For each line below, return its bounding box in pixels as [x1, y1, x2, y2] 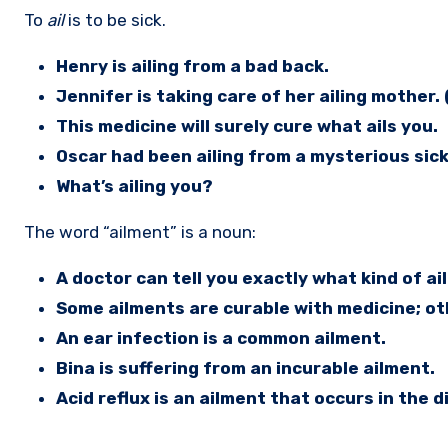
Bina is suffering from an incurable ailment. [56, 357, 435, 378]
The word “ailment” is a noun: [24, 221, 256, 242]
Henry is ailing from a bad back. [56, 55, 329, 76]
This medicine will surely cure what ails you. [56, 115, 438, 136]
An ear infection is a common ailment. [56, 327, 386, 348]
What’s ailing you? [56, 175, 213, 196]
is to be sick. [64, 9, 166, 30]
